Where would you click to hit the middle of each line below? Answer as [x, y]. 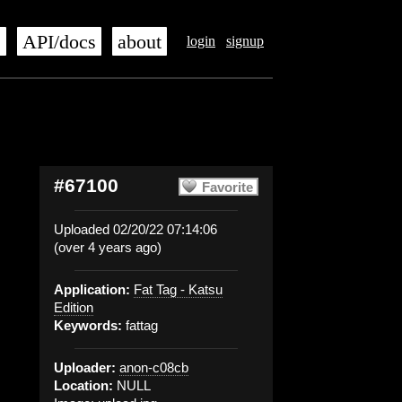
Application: [92, 289]
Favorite [227, 187]
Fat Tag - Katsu [178, 289]
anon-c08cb [154, 367]
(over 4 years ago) [108, 247]
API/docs [59, 42]
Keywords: [88, 325]
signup [245, 41]
